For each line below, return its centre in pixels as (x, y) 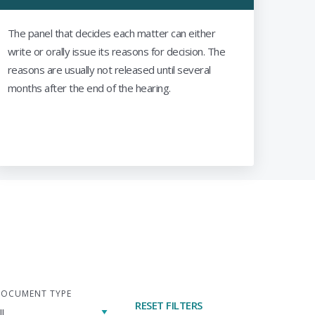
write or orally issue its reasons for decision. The (116, 51)
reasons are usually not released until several (109, 70)
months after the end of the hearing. (89, 88)
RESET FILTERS (169, 306)
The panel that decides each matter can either (111, 33)
